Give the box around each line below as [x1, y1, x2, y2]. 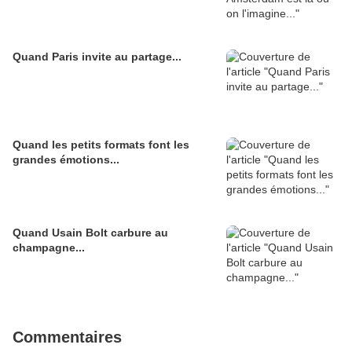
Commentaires [13, 328, 122, 346]
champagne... [13, 241, 85, 255]
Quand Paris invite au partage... [13, 50, 181, 64]
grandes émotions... [13, 153, 119, 167]
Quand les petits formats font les [13, 138, 189, 152]
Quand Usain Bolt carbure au [13, 226, 168, 240]
